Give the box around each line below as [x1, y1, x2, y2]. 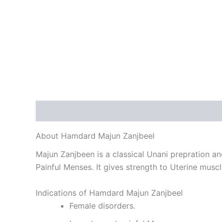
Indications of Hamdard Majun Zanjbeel [36, 188, 183, 198]
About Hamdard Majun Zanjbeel [36, 131, 155, 141]
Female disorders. [69, 201, 135, 211]
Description [36, 106, 81, 116]
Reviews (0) [91, 106, 139, 116]
